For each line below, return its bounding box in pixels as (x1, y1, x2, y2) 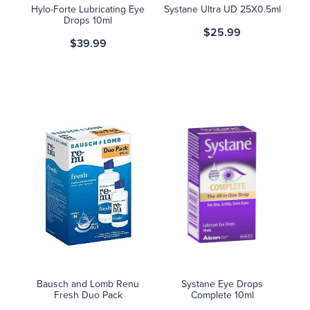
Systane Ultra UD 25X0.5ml (163, 2, 281, 17)
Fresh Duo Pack (53, 287, 122, 302)
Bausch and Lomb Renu (37, 276, 139, 291)
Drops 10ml (64, 13, 112, 28)
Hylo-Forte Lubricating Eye (31, 2, 145, 17)
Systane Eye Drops (181, 276, 263, 291)
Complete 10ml (190, 287, 254, 302)
